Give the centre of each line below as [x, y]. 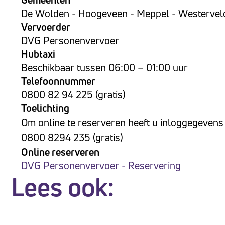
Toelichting [45, 108]
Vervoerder [46, 27]
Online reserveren [60, 152]
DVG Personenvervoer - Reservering [101, 165]
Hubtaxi [38, 54]
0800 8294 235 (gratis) [72, 137]
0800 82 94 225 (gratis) [73, 95]
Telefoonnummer [58, 81]
